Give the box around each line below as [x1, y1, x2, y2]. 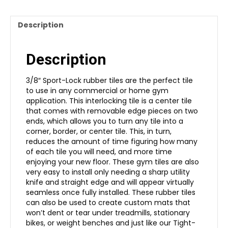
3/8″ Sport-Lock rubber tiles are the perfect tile [26, 75, 193, 85]
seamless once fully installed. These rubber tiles [26, 187, 195, 197]
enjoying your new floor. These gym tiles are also [26, 156, 199, 167]
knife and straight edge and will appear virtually [26, 177, 194, 187]
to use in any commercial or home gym [26, 85, 168, 96]
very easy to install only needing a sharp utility [26, 166, 190, 177]
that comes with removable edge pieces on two [26, 105, 198, 116]
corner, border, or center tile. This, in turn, [26, 126, 172, 136]
